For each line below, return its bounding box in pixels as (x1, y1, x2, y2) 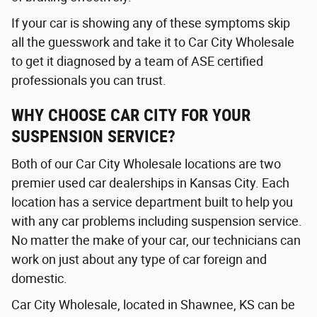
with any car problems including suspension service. (11, 214, 302, 229)
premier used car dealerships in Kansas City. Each (11, 175, 289, 191)
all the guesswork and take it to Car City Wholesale (11, 34, 294, 50)
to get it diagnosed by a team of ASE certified (11, 53, 263, 69)
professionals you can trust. (11, 72, 166, 88)
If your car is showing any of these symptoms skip (11, 15, 290, 30)
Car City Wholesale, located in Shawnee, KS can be (11, 297, 295, 313)
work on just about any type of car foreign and (11, 252, 267, 267)
